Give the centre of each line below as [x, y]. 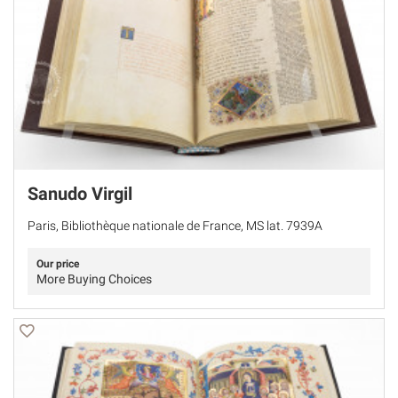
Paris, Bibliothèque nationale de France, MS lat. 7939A [175, 225]
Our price [58, 263]
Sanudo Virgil [80, 193]
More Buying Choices [94, 279]
